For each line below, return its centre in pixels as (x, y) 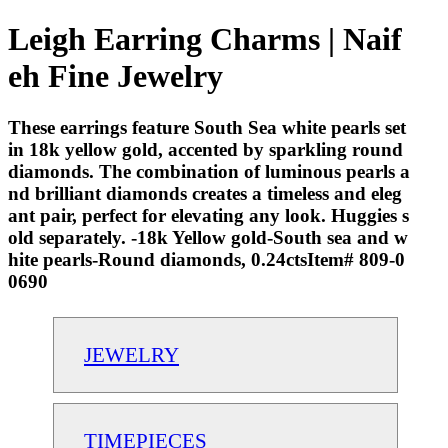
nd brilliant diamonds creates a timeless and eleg (205, 193)
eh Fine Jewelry (115, 76)
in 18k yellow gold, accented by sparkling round (205, 149)
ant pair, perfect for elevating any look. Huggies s (208, 215)
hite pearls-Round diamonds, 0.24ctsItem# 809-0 (206, 259)
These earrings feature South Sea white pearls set (207, 127)
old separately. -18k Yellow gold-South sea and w (208, 237)
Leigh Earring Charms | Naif (205, 39)
